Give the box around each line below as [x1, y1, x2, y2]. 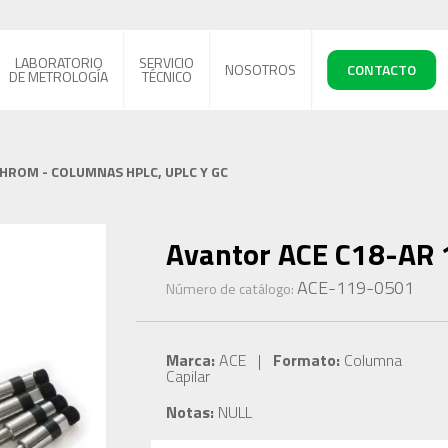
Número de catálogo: [165, 278, 297, 300]
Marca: [165, 348, 215, 372]
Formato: [272, 348, 340, 372]
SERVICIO [139, 52, 195, 73]
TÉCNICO [141, 66, 192, 87]
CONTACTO [347, 59, 417, 80]
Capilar [165, 364, 210, 388]
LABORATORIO [14, 52, 103, 73]
